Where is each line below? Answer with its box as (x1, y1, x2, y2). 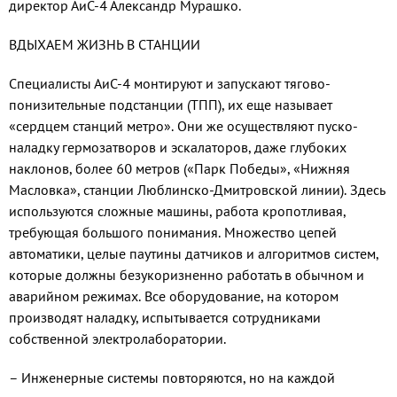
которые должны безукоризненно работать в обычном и (9, 266, 364, 284)
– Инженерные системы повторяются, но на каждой (9, 369, 335, 387)
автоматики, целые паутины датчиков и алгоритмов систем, (9, 245, 378, 263)
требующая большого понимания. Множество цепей (9, 223, 337, 242)
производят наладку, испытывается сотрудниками (9, 308, 321, 327)
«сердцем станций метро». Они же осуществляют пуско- (9, 117, 358, 136)
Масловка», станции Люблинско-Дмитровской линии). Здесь (9, 181, 385, 199)
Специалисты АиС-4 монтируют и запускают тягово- (9, 74, 331, 93)
